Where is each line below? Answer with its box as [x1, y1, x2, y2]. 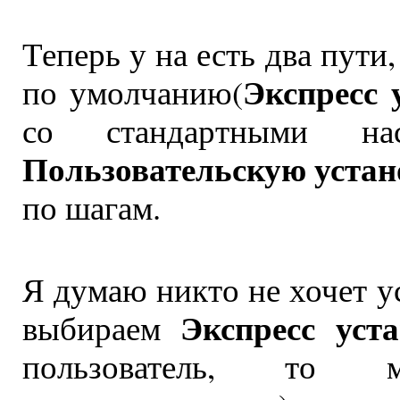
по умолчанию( [21, 69, 244, 113]
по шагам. [21, 184, 161, 229]
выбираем [21, 304, 181, 349]
